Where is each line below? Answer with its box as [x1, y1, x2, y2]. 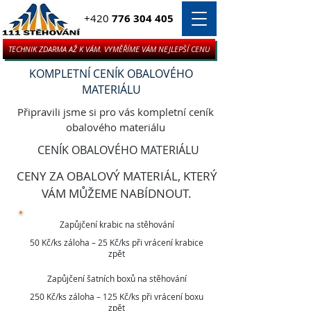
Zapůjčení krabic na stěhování [59, 219, 174, 230]
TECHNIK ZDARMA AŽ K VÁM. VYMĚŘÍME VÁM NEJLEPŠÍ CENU [8, 44, 210, 54]
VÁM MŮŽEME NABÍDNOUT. [42, 185, 192, 201]
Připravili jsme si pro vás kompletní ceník [17, 105, 214, 119]
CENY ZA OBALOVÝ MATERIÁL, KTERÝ [16, 168, 217, 184]
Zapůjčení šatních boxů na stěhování [47, 273, 187, 284]
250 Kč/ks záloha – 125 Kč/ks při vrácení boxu [30, 291, 203, 302]
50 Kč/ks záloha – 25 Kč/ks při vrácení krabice [30, 237, 203, 248]
